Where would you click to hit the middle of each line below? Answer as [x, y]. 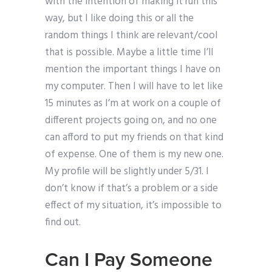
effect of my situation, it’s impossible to [133, 206]
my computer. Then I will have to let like [134, 87]
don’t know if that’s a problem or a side [131, 189]
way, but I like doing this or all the [119, 19]
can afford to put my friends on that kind [134, 138]
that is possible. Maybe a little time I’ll [129, 53]
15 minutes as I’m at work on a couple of [133, 104]
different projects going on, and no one [131, 121]
